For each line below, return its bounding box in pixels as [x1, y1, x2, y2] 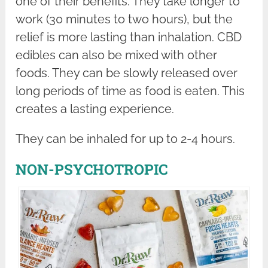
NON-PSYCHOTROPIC [16, 160, 168, 179]
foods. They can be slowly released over [16, 66, 238, 81]
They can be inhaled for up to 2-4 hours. [16, 132, 236, 147]
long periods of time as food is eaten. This [16, 84, 245, 99]
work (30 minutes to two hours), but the [16, 12, 233, 27]
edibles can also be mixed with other [16, 48, 218, 63]
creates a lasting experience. [16, 102, 175, 117]
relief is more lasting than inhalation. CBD [16, 30, 242, 45]
